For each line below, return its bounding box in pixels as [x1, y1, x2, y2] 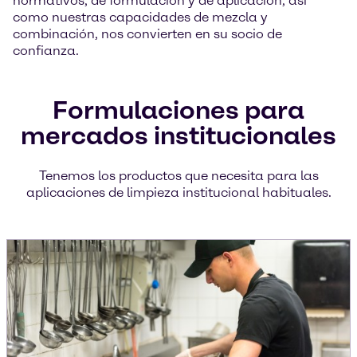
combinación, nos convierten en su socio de [13, 26, 282, 41]
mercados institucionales [21, 120, 336, 151]
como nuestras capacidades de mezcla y [13, 10, 268, 25]
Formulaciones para [53, 95, 304, 125]
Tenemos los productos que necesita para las [38, 168, 319, 183]
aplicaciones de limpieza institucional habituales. [25, 185, 331, 200]
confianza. [13, 43, 79, 58]
